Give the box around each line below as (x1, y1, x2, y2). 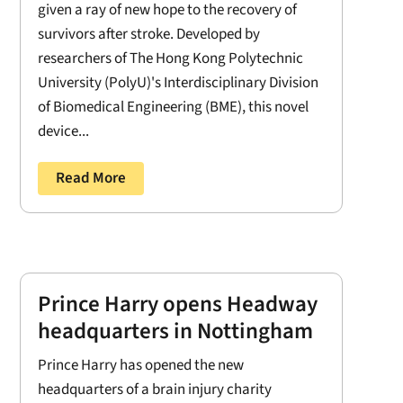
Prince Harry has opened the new (37, 354, 244, 377)
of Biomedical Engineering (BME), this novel (37, 95, 309, 118)
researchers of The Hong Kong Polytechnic (37, 47, 303, 69)
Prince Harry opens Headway (37, 288, 318, 321)
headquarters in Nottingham (37, 315, 313, 348)
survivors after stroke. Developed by (37, 22, 260, 45)
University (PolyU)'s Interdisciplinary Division (37, 71, 318, 94)
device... (37, 120, 89, 142)
